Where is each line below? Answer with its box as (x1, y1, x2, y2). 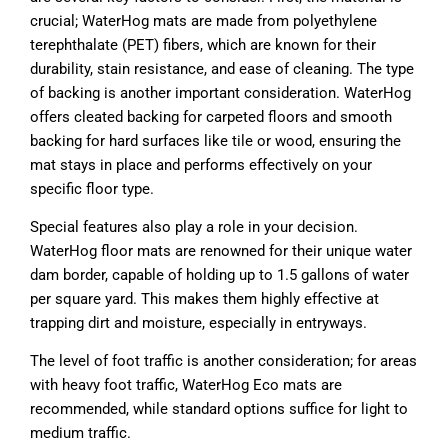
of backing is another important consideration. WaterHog (30, 83, 411, 102)
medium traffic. (30, 423, 131, 442)
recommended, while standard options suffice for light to (30, 399, 408, 418)
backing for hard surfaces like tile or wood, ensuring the (30, 131, 401, 150)
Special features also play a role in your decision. (30, 217, 358, 236)
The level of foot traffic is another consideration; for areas (30, 351, 417, 370)
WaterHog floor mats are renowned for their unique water (30, 241, 412, 260)
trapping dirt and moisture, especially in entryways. (30, 313, 367, 332)
